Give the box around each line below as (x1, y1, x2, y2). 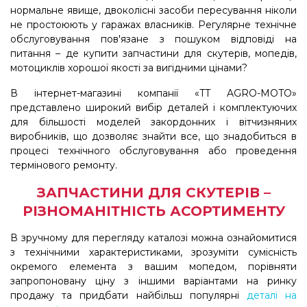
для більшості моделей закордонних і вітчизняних (10, 116, 297, 129)
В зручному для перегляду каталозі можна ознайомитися (10, 232, 297, 245)
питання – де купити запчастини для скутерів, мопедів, (10, 47, 297, 60)
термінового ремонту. (10, 159, 117, 172)
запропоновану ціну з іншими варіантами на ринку (10, 275, 297, 288)
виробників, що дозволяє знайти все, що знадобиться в (10, 130, 297, 143)
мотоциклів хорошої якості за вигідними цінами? (10, 62, 247, 75)
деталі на (246, 289, 297, 302)
